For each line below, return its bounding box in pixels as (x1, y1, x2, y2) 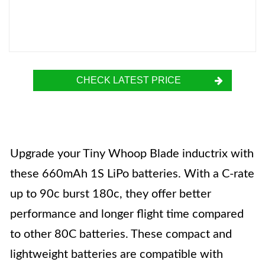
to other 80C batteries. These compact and (10, 228, 232, 240)
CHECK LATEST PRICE (76, 75, 181, 85)
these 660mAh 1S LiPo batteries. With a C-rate (10, 168, 254, 180)
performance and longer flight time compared (10, 208, 244, 220)
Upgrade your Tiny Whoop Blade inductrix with (10, 148, 254, 160)
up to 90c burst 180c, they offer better (10, 188, 211, 200)
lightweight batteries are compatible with (10, 248, 223, 260)
